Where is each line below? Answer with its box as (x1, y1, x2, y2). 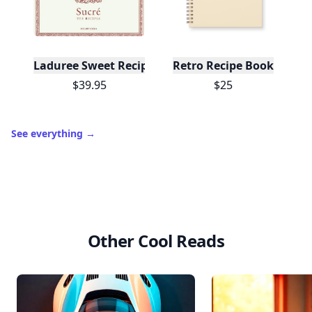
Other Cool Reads (87, 229, 225, 252)
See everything (11, 127, 86, 140)
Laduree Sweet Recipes (33, 58, 159, 73)
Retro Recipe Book (172, 58, 274, 73)
